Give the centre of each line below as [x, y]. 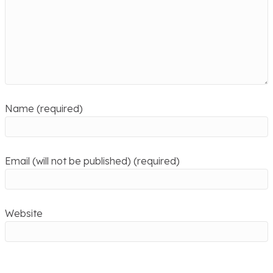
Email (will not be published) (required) [92, 161]
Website [24, 214]
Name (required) [44, 109]
